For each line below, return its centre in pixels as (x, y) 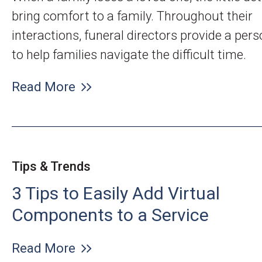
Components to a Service (110, 215)
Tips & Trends (51, 166)
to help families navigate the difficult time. (129, 55)
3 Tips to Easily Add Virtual (116, 193)
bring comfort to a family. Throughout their (132, 16)
